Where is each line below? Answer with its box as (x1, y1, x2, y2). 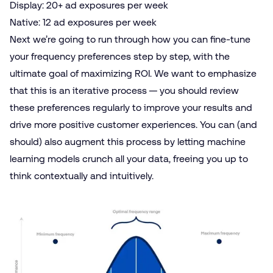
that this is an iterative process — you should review (10, 85, 239, 96)
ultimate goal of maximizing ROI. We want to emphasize (10, 68, 257, 79)
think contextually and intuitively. (10, 170, 154, 182)
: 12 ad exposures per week (38, 16, 157, 28)
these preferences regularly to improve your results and (10, 102, 252, 113)
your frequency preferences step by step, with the (10, 51, 230, 62)
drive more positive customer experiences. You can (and (10, 119, 257, 130)
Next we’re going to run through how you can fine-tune (10, 34, 250, 45)
